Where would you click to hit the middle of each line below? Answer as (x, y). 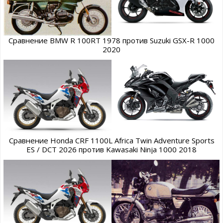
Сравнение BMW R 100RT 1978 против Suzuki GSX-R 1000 (111, 40)
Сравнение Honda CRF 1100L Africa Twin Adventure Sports (111, 140)
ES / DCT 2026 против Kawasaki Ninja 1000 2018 (111, 149)
